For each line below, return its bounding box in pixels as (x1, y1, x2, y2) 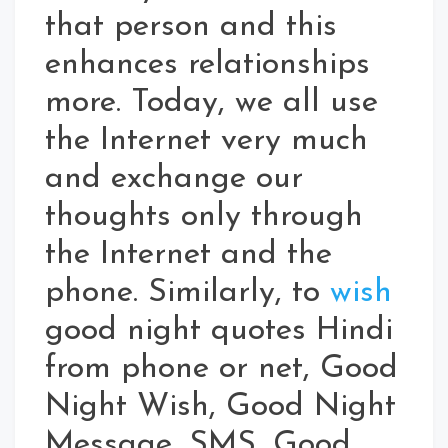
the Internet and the (45, 239, 332, 272)
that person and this (45, 11, 337, 44)
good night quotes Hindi (45, 315, 393, 348)
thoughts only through (45, 201, 363, 234)
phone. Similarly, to (45, 277, 330, 310)
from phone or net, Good (45, 353, 398, 386)
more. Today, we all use (45, 87, 378, 120)
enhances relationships (45, 49, 370, 82)
